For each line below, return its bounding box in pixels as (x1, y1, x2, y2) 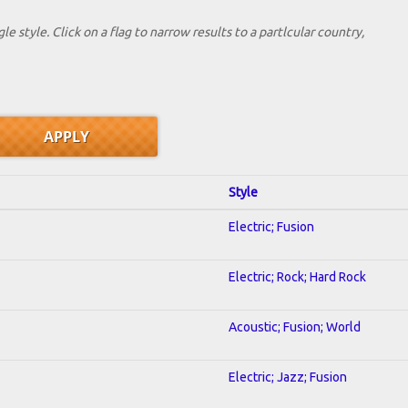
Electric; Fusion (229, 219, 314, 234)
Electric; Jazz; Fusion (229, 369, 347, 384)
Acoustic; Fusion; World (229, 319, 361, 334)
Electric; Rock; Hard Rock (229, 269, 366, 284)
